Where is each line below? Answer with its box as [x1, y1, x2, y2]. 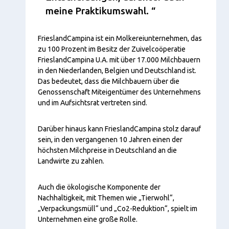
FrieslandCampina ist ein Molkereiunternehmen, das [38, 34, 202, 42]
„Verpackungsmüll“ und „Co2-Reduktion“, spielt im [38, 204, 197, 213]
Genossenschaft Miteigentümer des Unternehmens [38, 87, 201, 96]
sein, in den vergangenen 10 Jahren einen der [38, 135, 182, 144]
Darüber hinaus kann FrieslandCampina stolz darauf [38, 124, 201, 133]
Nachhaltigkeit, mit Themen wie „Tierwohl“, [38, 193, 174, 202]
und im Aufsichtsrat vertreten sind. [38, 98, 147, 107]
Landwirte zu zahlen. [38, 156, 104, 165]
